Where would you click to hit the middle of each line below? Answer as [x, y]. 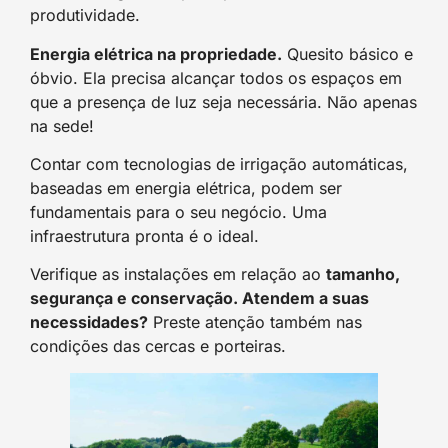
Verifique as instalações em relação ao [178, 274]
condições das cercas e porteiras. [158, 346]
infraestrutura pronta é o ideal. [144, 235]
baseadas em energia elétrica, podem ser [186, 187]
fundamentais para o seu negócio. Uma [178, 211]
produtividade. [85, 15]
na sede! [62, 125]
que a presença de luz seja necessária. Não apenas [223, 101]
